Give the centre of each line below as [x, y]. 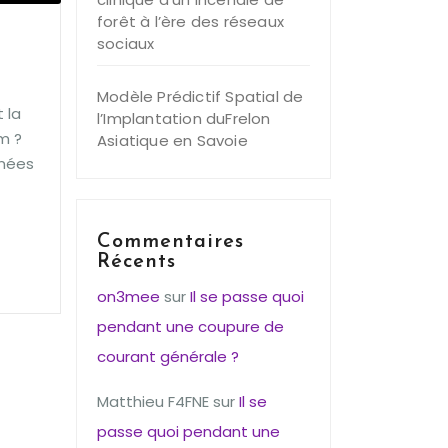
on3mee [128, 296]
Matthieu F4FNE [153, 401]
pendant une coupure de [190, 326]
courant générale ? [168, 356]
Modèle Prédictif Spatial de [200, 96]
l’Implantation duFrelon [184, 118]
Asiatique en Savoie [172, 140]
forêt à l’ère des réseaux [190, 21]
